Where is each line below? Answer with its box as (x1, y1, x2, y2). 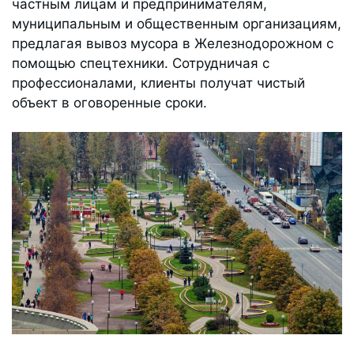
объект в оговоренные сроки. (12, 95, 207, 111)
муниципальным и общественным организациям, (12, 16, 341, 32)
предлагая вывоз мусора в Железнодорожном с (12, 36, 333, 51)
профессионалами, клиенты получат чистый (12, 75, 305, 91)
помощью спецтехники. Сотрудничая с (12, 55, 269, 71)
